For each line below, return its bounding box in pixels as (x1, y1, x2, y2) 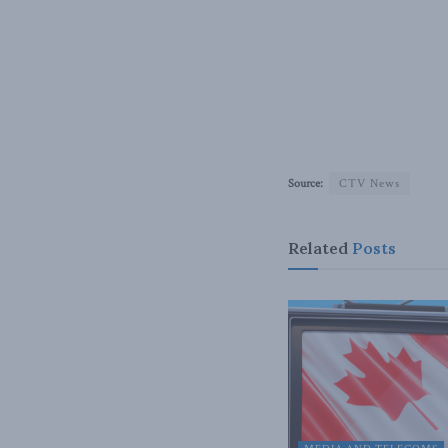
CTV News (339, 176, 400, 192)
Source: (288, 176, 323, 192)
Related (288, 237, 348, 258)
